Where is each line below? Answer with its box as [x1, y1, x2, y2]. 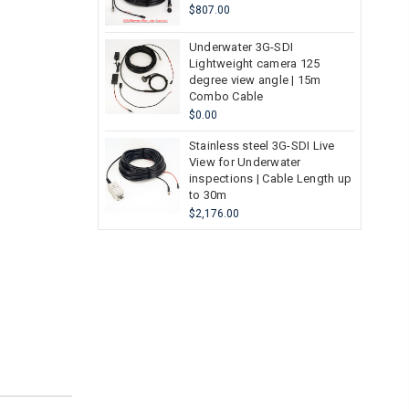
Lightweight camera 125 [188, 56, 320, 70]
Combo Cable [188, 89, 264, 103]
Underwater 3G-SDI [188, 39, 294, 54]
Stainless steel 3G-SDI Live [188, 138, 335, 152]
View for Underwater [188, 154, 301, 169]
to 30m [188, 187, 227, 202]
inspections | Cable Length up [188, 171, 352, 185]
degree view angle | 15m [188, 72, 321, 87]
